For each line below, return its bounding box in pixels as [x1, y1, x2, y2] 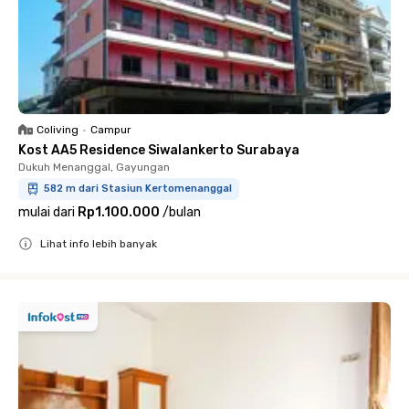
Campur [90, 123, 131, 136]
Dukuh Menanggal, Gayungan [18, 161, 170, 173]
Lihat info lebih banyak [40, 237, 157, 250]
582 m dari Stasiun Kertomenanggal [44, 183, 232, 194]
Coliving [37, 123, 79, 136]
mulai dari [18, 204, 75, 220]
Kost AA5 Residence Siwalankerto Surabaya [18, 142, 299, 158]
